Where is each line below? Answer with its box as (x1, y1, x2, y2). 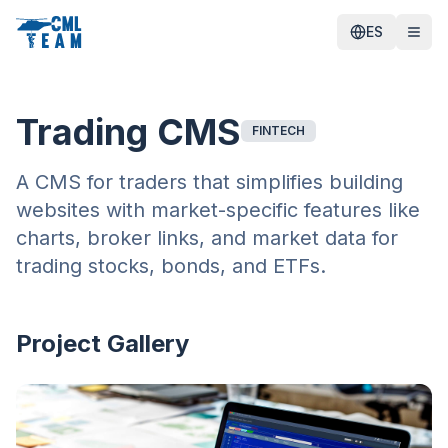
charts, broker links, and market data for (16, 226, 398, 250)
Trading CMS (16, 110, 241, 154)
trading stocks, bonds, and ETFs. (16, 254, 326, 278)
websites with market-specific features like (16, 198, 420, 222)
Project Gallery (16, 329, 189, 358)
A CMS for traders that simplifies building (16, 170, 403, 194)
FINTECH (252, 123, 305, 138)
